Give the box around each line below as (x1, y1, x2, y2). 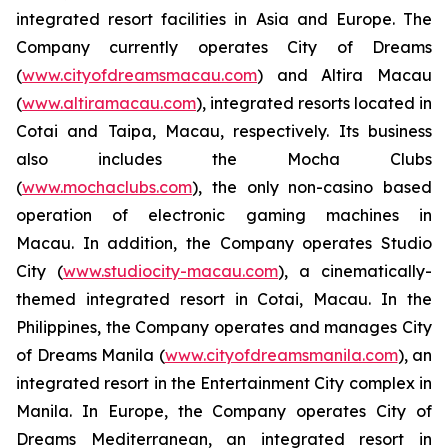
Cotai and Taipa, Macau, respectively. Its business (16, 121, 432, 142)
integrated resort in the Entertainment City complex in (16, 373, 432, 394)
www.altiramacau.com (22, 93, 196, 114)
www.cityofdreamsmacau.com (22, 65, 257, 86)
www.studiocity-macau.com (63, 261, 278, 282)
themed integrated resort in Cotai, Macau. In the (16, 289, 432, 310)
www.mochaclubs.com (22, 177, 192, 198)
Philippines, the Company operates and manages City (16, 317, 432, 338)
